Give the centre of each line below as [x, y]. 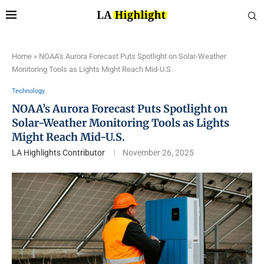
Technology [28, 91]
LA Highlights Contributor [58, 153]
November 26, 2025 [158, 153]
